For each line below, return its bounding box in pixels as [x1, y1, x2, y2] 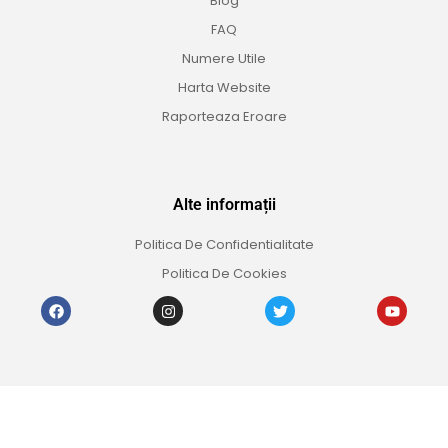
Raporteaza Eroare [161, 107, 287, 127]
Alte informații [172, 195, 276, 215]
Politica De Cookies [161, 264, 287, 284]
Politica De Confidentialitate [134, 235, 314, 255]
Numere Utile [182, 49, 266, 69]
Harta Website [177, 78, 271, 98]
